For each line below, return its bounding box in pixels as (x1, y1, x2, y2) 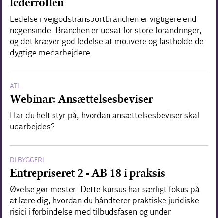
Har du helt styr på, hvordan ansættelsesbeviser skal (10, 110, 199, 121)
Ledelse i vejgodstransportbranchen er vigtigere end (10, 14, 197, 25)
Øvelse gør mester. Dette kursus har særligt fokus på (10, 184, 200, 195)
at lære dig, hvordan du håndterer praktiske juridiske (10, 196, 199, 206)
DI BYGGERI (10, 156, 44, 164)
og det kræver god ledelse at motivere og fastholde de (10, 36, 204, 47)
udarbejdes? (10, 122, 55, 132)
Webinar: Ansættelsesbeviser (10, 92, 153, 106)
